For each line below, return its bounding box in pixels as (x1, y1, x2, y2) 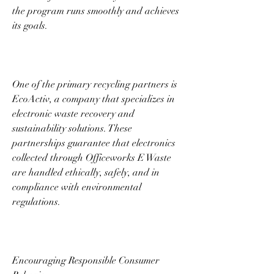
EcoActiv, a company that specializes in (12, 92, 175, 105)
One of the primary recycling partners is (12, 78, 177, 91)
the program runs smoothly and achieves (12, 4, 179, 17)
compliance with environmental (12, 180, 141, 193)
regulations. (12, 195, 63, 208)
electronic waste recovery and (12, 107, 135, 120)
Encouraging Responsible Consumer (12, 254, 160, 267)
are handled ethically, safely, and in (12, 166, 160, 179)
